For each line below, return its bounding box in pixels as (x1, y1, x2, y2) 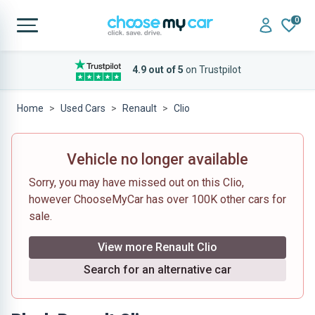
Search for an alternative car (84, 263, 231, 276)
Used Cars (60, 103, 105, 114)
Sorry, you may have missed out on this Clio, (29, 176, 244, 189)
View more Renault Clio (98, 240, 217, 254)
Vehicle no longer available (67, 150, 248, 168)
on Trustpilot (183, 64, 241, 75)
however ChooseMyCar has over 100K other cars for (29, 193, 286, 206)
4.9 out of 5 (131, 64, 184, 75)
